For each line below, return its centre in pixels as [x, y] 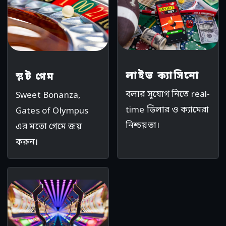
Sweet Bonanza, [48, 95]
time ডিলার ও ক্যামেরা [167, 110]
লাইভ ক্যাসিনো [163, 76]
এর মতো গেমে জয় [49, 127]
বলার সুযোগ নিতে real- [168, 95]
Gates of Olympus [52, 111]
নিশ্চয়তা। [143, 126]
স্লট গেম [35, 77]
